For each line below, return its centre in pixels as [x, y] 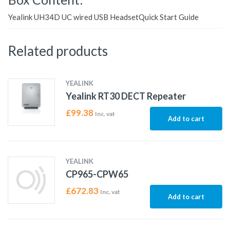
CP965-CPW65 [97, 174]
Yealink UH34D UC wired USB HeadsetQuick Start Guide [103, 17]
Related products [58, 51]
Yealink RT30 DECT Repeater [126, 96]
